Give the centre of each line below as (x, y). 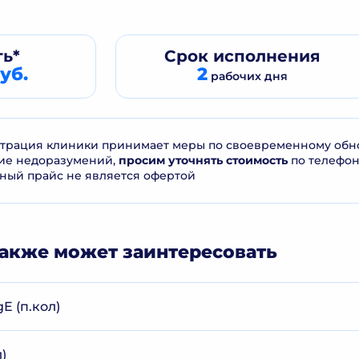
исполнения (264, 56)
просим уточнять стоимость (203, 160)
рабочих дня (247, 76)
